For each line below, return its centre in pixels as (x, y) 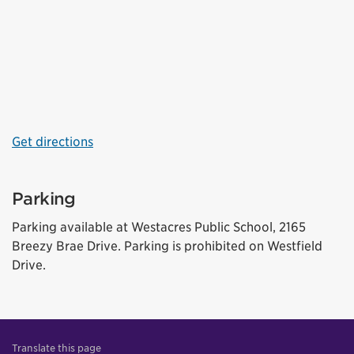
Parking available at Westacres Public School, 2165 (159, 227)
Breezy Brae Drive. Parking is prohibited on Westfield (167, 246)
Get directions (53, 142)
